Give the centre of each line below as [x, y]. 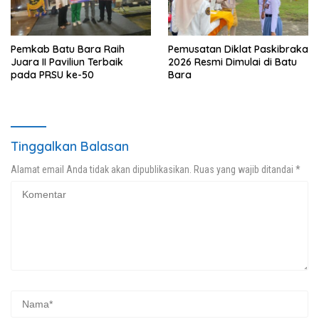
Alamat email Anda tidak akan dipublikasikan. [101, 170]
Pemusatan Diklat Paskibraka [238, 49]
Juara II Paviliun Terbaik [67, 62]
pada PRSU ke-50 [52, 75]
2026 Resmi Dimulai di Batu [232, 62]
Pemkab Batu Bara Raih [68, 49]
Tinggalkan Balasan [70, 147]
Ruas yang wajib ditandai [245, 170]
